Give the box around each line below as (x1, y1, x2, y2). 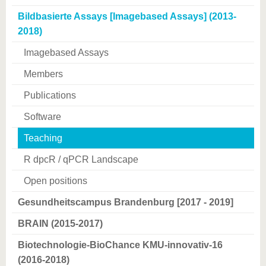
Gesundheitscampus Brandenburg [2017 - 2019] (18, 197, 233, 207)
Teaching (24, 133, 62, 143)
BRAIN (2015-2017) (18, 218, 103, 229)
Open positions (24, 176, 87, 186)
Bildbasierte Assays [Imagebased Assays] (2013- (18, 11, 236, 21)
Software (24, 112, 61, 122)
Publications (24, 90, 76, 100)
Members (24, 69, 63, 79)
